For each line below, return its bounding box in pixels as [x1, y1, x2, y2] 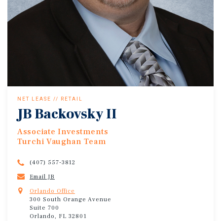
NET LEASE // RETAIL [17, 96, 83, 102]
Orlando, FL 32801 [30, 212, 87, 220]
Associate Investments [17, 126, 109, 137]
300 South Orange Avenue [30, 195, 111, 203]
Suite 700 [30, 204, 59, 212]
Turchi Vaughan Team [17, 136, 106, 147]
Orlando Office [30, 187, 75, 195]
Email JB [30, 173, 55, 181]
